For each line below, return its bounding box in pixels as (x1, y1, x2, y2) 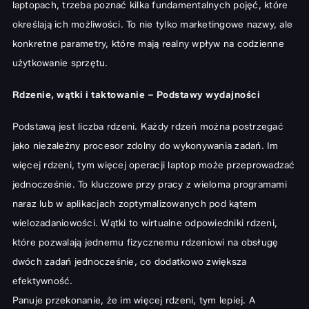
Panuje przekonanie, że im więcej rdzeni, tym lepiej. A (12, 295, 255, 306)
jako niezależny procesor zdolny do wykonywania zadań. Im (12, 140, 279, 152)
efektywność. (12, 275, 73, 287)
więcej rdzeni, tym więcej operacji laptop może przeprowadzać (12, 159, 295, 171)
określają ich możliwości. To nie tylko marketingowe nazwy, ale (12, 19, 292, 30)
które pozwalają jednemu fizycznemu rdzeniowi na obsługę (12, 237, 279, 248)
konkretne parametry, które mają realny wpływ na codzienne (12, 38, 284, 49)
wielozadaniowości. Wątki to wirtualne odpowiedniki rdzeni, (12, 217, 277, 229)
